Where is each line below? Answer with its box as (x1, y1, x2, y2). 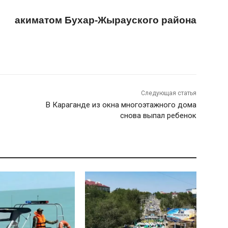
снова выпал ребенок (120, 110, 196, 120)
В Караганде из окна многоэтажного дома (45, 100, 196, 109)
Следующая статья (140, 89, 196, 97)
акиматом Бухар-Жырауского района (15, 14, 196, 25)
